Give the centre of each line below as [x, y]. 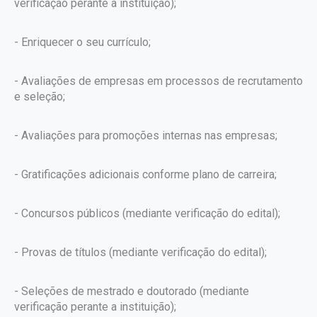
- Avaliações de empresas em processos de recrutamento [158, 81]
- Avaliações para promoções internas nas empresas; [146, 136]
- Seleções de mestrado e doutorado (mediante [132, 291]
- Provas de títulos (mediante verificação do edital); [140, 252]
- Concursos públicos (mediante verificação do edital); [147, 213]
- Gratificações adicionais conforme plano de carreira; [145, 174]
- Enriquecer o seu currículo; [82, 42]
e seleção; [40, 97]
